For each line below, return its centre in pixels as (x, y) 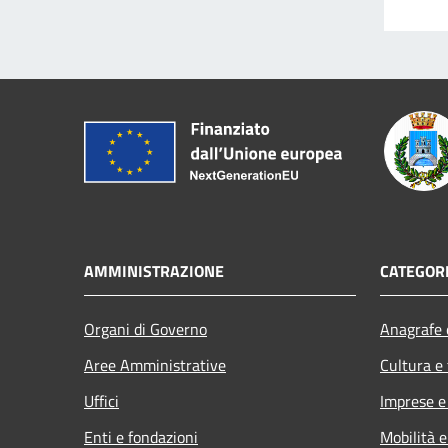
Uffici (101, 400)
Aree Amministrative (155, 364)
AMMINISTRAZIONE (154, 270)
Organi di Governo (145, 328)
